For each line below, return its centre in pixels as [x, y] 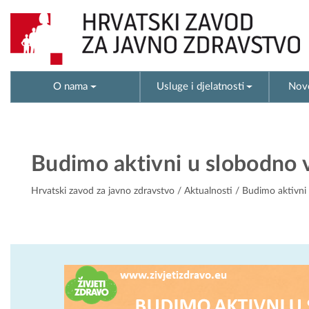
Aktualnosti [208, 191]
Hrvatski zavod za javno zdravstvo [103, 191]
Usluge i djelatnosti [200, 86]
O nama [71, 86]
